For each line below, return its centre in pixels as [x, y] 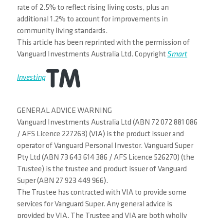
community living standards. [62, 31]
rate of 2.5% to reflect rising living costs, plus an [93, 8]
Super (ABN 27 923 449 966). [63, 181]
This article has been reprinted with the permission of [103, 43]
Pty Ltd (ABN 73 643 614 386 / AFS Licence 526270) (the [106, 158]
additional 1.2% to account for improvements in [92, 20]
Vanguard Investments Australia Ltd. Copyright [92, 55]
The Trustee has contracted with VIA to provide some [102, 193]
